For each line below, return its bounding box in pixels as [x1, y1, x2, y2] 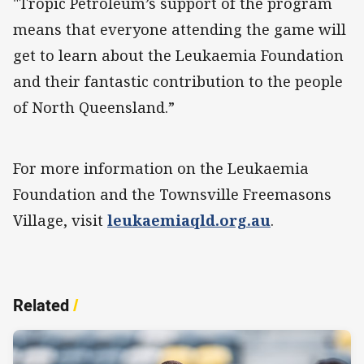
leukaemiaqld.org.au [107, 210, 271, 230]
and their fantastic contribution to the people [13, 71, 343, 91]
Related [13, 293, 69, 316]
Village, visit [13, 210, 107, 230]
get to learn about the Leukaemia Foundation [13, 45, 344, 65]
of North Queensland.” [13, 97, 183, 117]
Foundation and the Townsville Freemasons [13, 184, 331, 204]
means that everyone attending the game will [13, 19, 346, 39]
